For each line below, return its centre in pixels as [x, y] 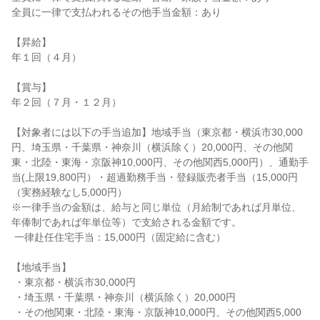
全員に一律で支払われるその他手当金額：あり [116, 12]
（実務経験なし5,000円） [69, 192]
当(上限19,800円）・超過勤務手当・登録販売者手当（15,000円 [155, 177]
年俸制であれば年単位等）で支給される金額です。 [126, 222]
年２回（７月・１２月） [66, 102]
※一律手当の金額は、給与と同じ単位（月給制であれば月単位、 [156, 207]
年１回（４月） [46, 57]
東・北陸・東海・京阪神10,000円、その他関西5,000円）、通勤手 [160, 162]
